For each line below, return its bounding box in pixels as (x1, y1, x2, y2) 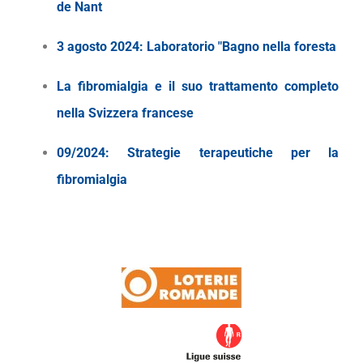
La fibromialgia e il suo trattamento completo (57, 79, 339, 95)
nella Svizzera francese (57, 105, 194, 122)
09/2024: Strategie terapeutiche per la (57, 145, 339, 161)
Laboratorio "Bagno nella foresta (147, 39, 336, 55)
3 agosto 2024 (57, 39, 139, 55)
